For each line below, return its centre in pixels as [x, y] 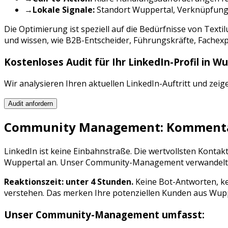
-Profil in [191, 62]
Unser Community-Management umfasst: [104, 215]
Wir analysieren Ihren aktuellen [65, 83]
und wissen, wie [35, 40]
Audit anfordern [31, 103]
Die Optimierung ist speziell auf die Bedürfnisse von [104, 29]
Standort [113, 10]
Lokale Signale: [64, 10]
